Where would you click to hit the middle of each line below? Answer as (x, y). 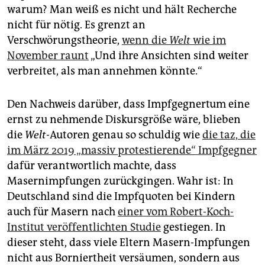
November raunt (48, 56)
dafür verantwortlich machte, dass (92, 166)
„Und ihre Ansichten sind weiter (169, 56)
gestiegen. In (193, 227)
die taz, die (229, 135)
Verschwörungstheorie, (64, 41)
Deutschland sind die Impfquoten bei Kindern (121, 197)
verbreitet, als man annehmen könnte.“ (105, 71)
